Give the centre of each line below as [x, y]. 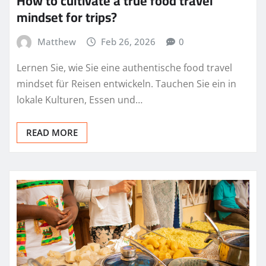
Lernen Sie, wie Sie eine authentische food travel [124, 67]
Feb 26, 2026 [129, 42]
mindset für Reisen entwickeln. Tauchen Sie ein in [126, 83]
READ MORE [52, 132]
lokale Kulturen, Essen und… [80, 99]
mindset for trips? [67, 18]
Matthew [56, 42]
